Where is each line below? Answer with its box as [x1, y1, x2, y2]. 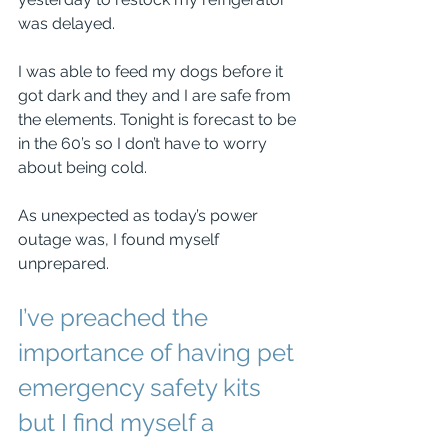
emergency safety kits [18, 373, 267, 402]
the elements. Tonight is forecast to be [18, 110, 300, 129]
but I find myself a [18, 408, 220, 437]
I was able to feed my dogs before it [18, 62, 287, 81]
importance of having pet [18, 338, 300, 367]
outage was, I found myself [18, 230, 223, 249]
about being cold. [18, 158, 147, 177]
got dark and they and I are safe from [18, 86, 295, 105]
